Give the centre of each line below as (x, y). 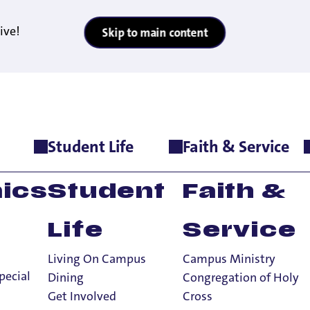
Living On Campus (97, 259)
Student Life (91, 147)
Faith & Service (236, 147)
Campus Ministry (229, 259)
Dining (66, 278)
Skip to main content (155, 33)
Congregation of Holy (240, 278)
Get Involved (82, 297)
